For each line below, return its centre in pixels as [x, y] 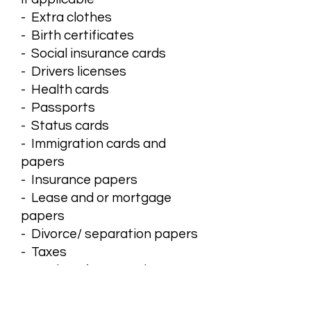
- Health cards [65, 90]
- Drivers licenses [74, 72]
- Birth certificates [77, 35]
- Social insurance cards [93, 53]
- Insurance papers [79, 180]
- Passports [58, 108]
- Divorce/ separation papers [109, 234]
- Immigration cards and [93, 144]
